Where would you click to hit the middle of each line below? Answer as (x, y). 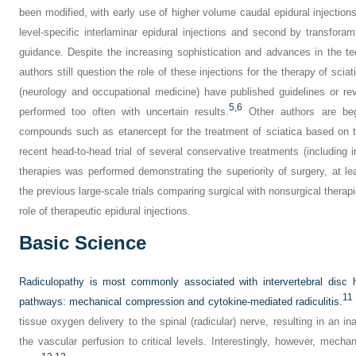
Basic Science (83, 243)
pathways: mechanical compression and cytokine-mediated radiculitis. (181, 302)
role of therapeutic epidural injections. (105, 211)
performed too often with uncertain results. (124, 112)
